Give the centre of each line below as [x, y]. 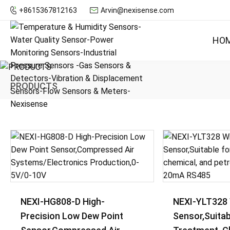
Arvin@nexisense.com [137, 10]
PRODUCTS [34, 86]
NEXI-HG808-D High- [63, 202]
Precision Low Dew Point [72, 216]
